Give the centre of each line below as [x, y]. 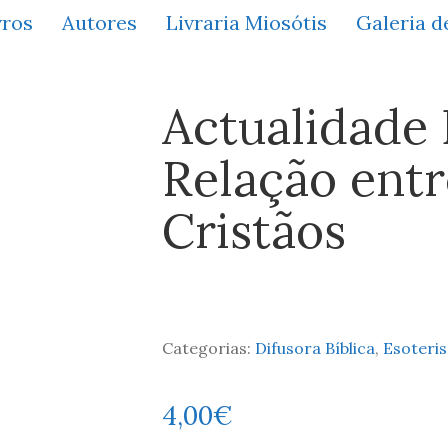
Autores [99, 22]
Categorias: [208, 348]
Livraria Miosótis [246, 22]
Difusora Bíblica [314, 348]
